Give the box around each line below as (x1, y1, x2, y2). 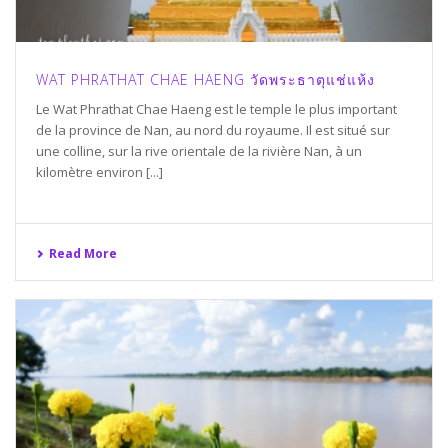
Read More (49, 244, 117, 262)
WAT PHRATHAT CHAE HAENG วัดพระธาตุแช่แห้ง (36, 69, 375, 89)
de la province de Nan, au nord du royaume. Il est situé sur (36, 120, 390, 139)
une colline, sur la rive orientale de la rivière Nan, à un (36, 141, 362, 160)
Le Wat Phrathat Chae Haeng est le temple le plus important (36, 99, 397, 118)
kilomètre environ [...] (36, 162, 163, 181)
